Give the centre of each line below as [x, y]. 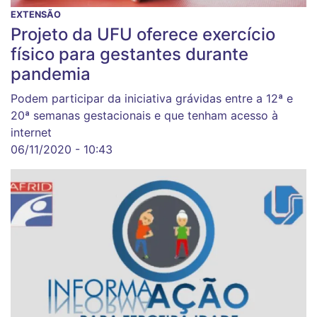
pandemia [51, 74]
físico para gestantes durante [129, 54]
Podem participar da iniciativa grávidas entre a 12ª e [152, 98]
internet [31, 132]
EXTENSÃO [36, 14]
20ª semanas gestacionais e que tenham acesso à [144, 115]
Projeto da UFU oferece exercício [143, 34]
